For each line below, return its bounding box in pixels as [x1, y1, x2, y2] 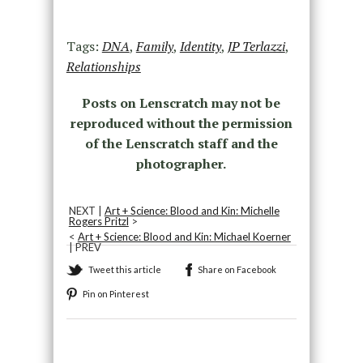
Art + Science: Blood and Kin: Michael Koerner [77, 229, 291, 243]
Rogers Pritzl [68, 214, 129, 228]
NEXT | [68, 203, 105, 217]
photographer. [136, 154, 227, 173]
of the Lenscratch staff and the [84, 134, 278, 152]
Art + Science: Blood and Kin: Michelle [104, 203, 280, 217]
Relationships [66, 57, 141, 75]
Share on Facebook [197, 263, 276, 275]
